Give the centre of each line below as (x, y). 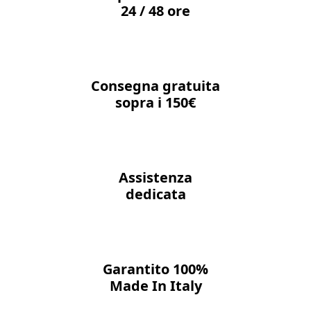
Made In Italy (155, 285)
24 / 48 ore (155, 11)
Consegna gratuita (155, 86)
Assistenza (155, 177)
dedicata (155, 194)
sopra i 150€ (155, 103)
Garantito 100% (155, 269)
